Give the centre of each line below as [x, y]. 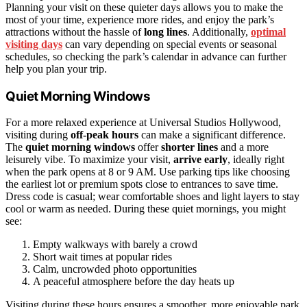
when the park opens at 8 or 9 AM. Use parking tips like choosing [148, 172]
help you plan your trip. [56, 69]
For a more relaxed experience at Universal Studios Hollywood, [143, 123]
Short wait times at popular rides [102, 257]
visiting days [34, 44]
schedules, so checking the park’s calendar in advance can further [146, 56]
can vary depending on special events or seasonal [170, 44]
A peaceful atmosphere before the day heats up [134, 282]
